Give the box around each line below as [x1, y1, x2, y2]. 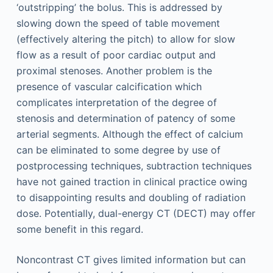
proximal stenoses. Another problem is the [16, 65, 212, 77]
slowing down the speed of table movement [16, 17, 220, 29]
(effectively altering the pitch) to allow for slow [16, 33, 235, 45]
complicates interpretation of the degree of [16, 96, 217, 108]
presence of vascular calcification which [16, 80, 202, 93]
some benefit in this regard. [16, 223, 143, 235]
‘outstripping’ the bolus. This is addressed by [16, 1, 222, 13]
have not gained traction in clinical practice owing [16, 175, 247, 188]
